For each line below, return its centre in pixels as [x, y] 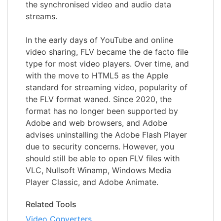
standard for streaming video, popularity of [107, 87]
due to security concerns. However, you [100, 146]
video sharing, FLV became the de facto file [107, 52]
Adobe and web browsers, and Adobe [96, 123]
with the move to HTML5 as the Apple [97, 75]
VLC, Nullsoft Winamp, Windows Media [98, 170]
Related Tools [51, 204]
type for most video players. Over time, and [107, 63]
